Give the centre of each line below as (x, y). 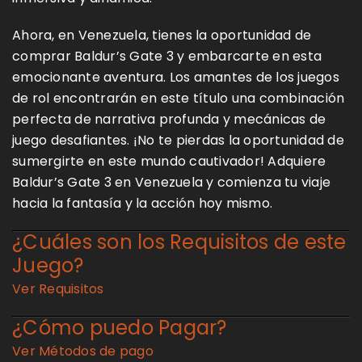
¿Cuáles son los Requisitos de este (179, 242)
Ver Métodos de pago (83, 351)
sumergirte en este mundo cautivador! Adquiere (169, 161)
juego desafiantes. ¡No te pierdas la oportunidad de (178, 140)
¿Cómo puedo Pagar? (120, 327)
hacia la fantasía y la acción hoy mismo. (142, 203)
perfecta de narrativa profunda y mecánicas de (169, 119)
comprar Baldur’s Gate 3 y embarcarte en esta (167, 56)
